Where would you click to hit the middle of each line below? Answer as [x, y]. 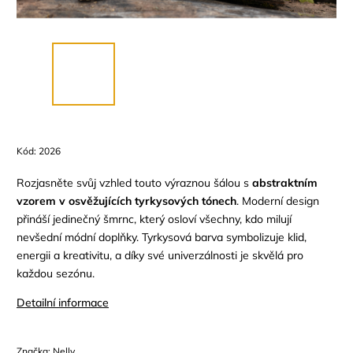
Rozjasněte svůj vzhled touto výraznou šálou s [134, 182]
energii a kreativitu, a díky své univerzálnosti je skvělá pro [160, 255]
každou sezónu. [56, 273]
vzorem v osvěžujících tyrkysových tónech [126, 201]
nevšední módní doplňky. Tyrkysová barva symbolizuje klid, [162, 237]
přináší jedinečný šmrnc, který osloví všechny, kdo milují [154, 219]
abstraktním [285, 182]
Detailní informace [63, 302]
